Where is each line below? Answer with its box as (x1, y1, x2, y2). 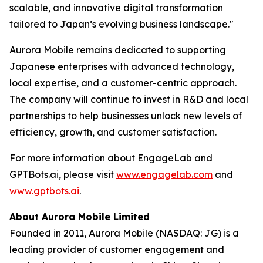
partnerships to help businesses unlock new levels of (9, 110, 242, 122)
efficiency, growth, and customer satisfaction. (9, 126, 217, 138)
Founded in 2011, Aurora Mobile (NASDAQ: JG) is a (9, 227, 239, 239)
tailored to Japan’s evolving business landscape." (9, 18, 234, 30)
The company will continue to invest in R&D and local (9, 93, 248, 105)
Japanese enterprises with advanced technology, (9, 60, 234, 72)
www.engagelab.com (116, 168, 213, 180)
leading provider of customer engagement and (9, 244, 224, 255)
